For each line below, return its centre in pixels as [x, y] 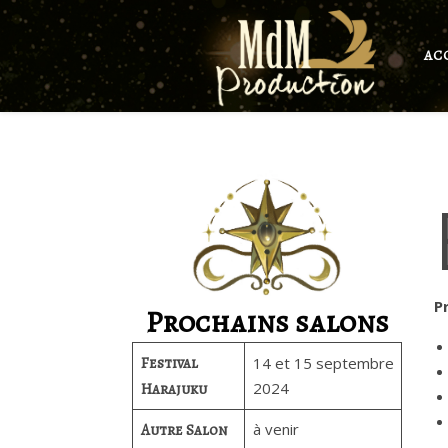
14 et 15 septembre [323, 363]
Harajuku [173, 389]
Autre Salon [184, 430]
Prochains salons [267, 322]
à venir [275, 429]
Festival [169, 363]
